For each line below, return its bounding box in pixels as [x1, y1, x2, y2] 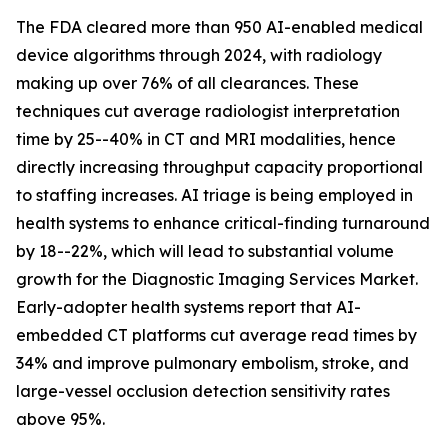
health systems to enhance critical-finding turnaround [16, 213, 430, 234]
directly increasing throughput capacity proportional [16, 157, 423, 178]
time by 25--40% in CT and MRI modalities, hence [16, 129, 396, 150]
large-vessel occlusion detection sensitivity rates [16, 381, 390, 402]
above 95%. [16, 409, 105, 430]
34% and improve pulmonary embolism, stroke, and [16, 353, 409, 374]
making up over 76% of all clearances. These [16, 73, 359, 94]
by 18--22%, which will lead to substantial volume [16, 241, 394, 262]
